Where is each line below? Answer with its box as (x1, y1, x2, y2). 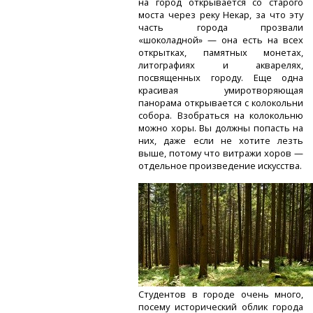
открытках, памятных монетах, (138, 46, 304, 59)
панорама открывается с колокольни (138, 96, 304, 110)
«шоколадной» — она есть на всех (138, 34, 304, 47)
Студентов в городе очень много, (138, 288, 304, 301)
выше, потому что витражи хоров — (138, 147, 304, 160)
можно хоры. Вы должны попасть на (138, 122, 304, 135)
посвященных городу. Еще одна (138, 71, 304, 85)
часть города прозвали (138, 21, 304, 34)
